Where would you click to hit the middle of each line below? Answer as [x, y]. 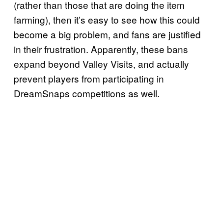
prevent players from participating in [89, 79]
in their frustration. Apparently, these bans [101, 49]
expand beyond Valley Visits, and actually [101, 64]
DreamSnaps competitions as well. [87, 93]
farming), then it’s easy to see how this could [107, 20]
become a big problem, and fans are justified [107, 34]
